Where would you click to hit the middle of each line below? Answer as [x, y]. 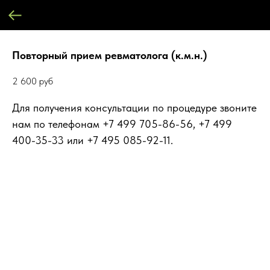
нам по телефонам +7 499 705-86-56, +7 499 [122, 124]
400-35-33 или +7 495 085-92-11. [93, 140]
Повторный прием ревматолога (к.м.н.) [110, 55]
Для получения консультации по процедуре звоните [134, 108]
